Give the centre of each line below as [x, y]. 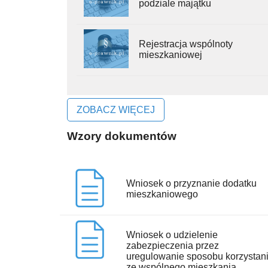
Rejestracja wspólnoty [186, 44]
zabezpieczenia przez [173, 245]
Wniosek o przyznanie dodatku [192, 183]
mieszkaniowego [162, 194]
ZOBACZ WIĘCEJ [116, 109]
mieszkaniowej [171, 54]
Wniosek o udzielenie [172, 234]
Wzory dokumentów [122, 136]
